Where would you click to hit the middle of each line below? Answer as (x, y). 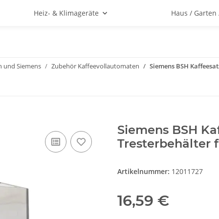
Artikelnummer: (144, 172)
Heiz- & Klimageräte (66, 13)
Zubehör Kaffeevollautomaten (95, 66)
